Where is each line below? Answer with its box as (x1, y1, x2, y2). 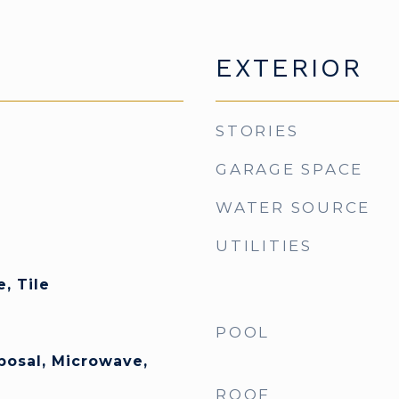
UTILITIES (216, 237, 313, 255)
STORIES (216, 122, 299, 140)
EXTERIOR (216, 53, 362, 83)
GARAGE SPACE (216, 160, 363, 178)
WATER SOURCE (216, 199, 370, 216)
